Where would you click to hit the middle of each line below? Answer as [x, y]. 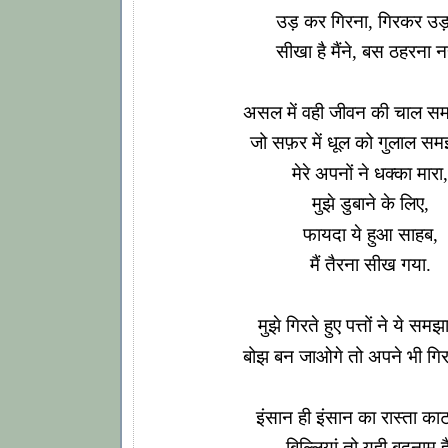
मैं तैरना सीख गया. [370, 265]
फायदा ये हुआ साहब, [370, 234]
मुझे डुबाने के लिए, [370, 204]
